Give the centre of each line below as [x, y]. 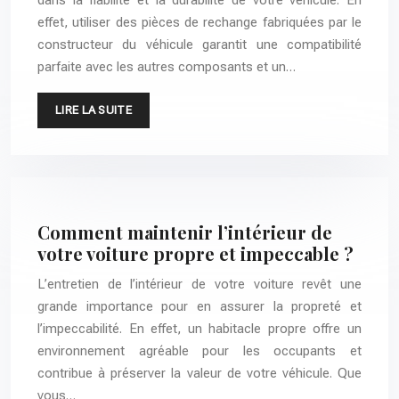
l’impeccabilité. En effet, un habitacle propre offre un [199, 329]
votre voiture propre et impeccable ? [195, 254]
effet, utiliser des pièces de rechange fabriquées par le [199, 23]
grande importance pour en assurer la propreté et [199, 307]
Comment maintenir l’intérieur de [185, 232]
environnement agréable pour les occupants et [199, 351]
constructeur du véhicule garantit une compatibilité [199, 45]
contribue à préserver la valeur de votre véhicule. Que [199, 374]
